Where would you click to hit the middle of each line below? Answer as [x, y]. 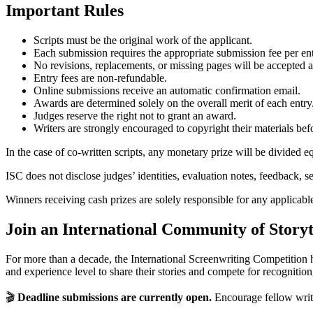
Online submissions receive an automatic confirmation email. [167, 90]
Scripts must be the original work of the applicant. [143, 40]
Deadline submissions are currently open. [115, 297]
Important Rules [65, 11]
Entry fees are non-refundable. [100, 78]
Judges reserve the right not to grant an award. [135, 115]
